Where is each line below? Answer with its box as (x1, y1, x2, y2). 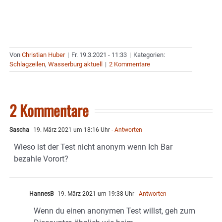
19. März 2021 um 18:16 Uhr (32, 126, 110, 134)
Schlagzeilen (9, 60, 45, 68)
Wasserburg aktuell (48, 60, 103, 68)
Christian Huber (22, 51, 65, 59)
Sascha (9, 126, 29, 134)
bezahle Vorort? (14, 154, 68, 164)
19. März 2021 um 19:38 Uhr (56, 190, 134, 198)
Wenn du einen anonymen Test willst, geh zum (34, 206, 195, 216)
